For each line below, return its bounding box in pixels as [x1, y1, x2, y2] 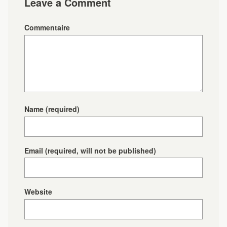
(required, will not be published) [45, 145, 156, 156]
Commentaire [24, 22, 70, 32]
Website [24, 186, 52, 197]
